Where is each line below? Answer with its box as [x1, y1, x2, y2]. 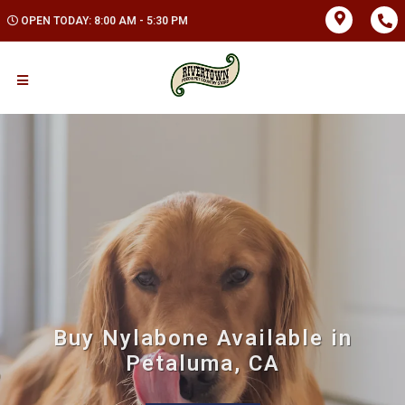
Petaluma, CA [125, 351, 280, 376]
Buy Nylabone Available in [52, 325, 353, 351]
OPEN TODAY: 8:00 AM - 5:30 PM [21, 14, 188, 27]
